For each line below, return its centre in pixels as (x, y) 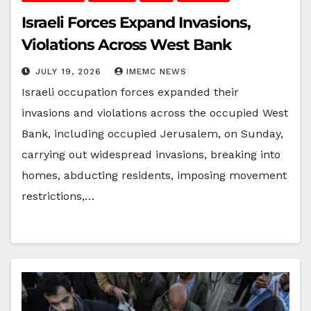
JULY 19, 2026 (70, 71)
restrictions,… (58, 196)
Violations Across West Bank (127, 44)
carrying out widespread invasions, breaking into (151, 154)
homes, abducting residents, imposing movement (154, 175)
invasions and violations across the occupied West (155, 112)
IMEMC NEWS (157, 71)
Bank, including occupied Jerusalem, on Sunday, (152, 133)
